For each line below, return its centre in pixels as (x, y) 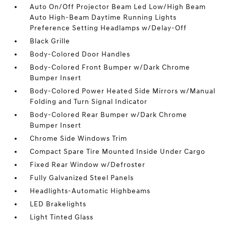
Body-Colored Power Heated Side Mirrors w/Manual (123, 91)
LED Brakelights (58, 204)
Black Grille (50, 41)
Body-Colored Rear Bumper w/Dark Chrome (109, 115)
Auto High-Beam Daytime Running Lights (103, 17)
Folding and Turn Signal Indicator (89, 102)
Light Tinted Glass (62, 217)
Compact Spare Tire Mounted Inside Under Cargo (118, 152)
